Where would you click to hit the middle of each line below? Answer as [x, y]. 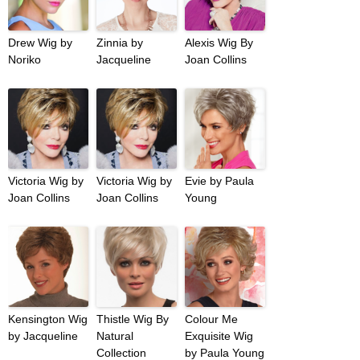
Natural [115, 336]
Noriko [25, 60]
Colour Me [211, 319]
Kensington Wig [48, 319]
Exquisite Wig [219, 336]
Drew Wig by [40, 43]
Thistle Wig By [133, 319]
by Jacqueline [43, 336]
